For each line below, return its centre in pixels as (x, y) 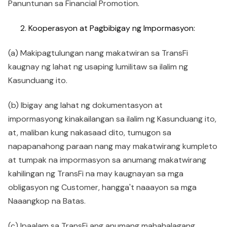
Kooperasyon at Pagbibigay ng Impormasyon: (112, 28)
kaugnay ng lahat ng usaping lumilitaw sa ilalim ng (98, 67)
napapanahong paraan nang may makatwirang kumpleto (113, 146)
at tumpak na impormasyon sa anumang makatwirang (107, 160)
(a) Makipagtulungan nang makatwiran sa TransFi (98, 53)
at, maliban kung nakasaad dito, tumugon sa (90, 133)
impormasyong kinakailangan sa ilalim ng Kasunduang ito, (112, 119)
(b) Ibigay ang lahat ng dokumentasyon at (85, 105)
